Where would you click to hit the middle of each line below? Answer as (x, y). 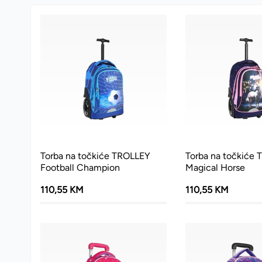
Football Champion (80, 167)
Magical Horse (215, 167)
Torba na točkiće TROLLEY (95, 156)
